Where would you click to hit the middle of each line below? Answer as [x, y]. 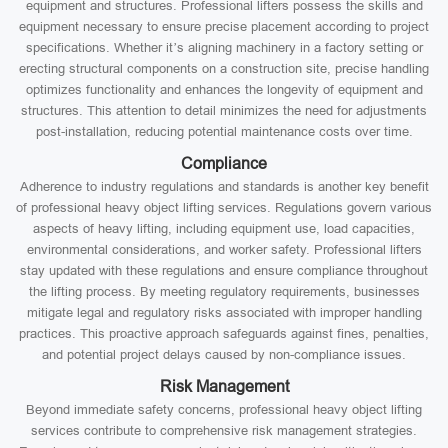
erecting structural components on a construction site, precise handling [224, 68]
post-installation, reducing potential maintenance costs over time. [224, 131]
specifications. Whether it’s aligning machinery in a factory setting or [224, 47]
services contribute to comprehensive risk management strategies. [224, 430]
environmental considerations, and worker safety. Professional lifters [224, 249]
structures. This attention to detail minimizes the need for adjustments [224, 110]
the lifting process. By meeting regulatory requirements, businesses [224, 291]
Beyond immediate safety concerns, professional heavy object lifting [224, 409]
